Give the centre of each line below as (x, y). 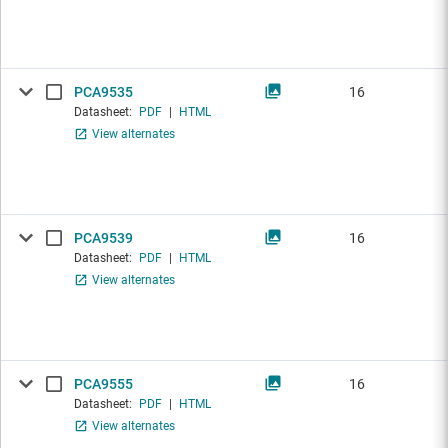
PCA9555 (103, 384)
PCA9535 (103, 92)
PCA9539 (103, 238)
